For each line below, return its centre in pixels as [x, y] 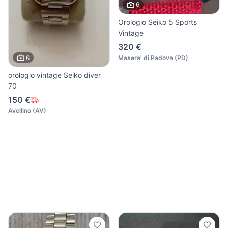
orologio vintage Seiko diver [54, 75]
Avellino [20, 111]
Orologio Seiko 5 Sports [158, 22]
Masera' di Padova [146, 58]
